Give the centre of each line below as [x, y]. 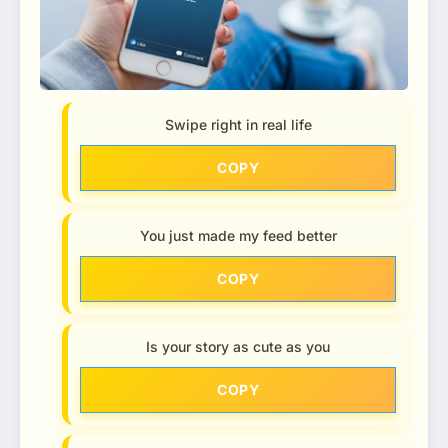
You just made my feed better [238, 235]
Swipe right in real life [238, 124]
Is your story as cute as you [238, 346]
